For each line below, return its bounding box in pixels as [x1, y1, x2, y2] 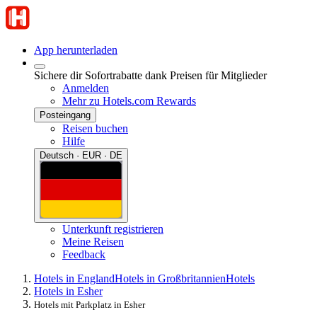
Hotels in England [34, 272, 115, 284]
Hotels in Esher [34, 284, 103, 297]
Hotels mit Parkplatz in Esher [34, 299, 145, 310]
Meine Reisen [62, 235, 124, 248]
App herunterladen [34, 44, 117, 56]
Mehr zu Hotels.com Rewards [62, 95, 196, 107]
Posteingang [40, 110, 91, 120]
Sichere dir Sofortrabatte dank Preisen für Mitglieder [34, 69, 267, 81]
